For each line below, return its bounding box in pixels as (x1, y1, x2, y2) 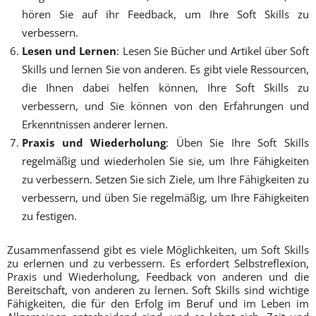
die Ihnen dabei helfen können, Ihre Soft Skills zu (22, 80, 309, 95)
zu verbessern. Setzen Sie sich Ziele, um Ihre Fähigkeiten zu (22, 171, 309, 186)
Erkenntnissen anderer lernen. (22, 116, 168, 131)
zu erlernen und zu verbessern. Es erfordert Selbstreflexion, (7, 255, 309, 270)
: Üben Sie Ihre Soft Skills (166, 135, 310, 150)
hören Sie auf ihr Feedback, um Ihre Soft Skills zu (22, 6, 309, 21)
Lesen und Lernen (22, 43, 117, 58)
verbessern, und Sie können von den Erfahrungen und (22, 98, 309, 113)
